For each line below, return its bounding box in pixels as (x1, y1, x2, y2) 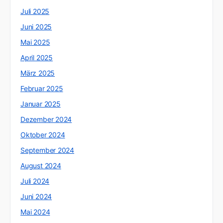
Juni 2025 (20, 22, 52, 31)
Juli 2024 (20, 177, 50, 186)
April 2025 (20, 53, 53, 62)
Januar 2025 (20, 100, 61, 109)
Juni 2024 (20, 192, 52, 201)
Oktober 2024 (20, 130, 65, 139)
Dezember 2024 (20, 115, 72, 124)
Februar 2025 (20, 84, 63, 93)
